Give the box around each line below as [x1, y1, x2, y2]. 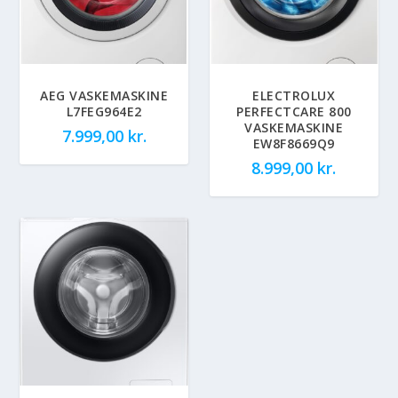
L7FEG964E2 [66, 102, 142, 120]
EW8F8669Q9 [252, 134, 335, 152]
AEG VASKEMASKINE [40, 86, 169, 104]
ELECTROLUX [252, 86, 336, 104]
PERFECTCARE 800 [236, 102, 352, 120]
